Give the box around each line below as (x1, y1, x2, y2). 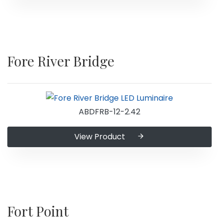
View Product (74, 131, 125, 143)
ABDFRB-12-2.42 (79, 106, 140, 118)
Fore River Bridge (7, 51, 114, 70)
